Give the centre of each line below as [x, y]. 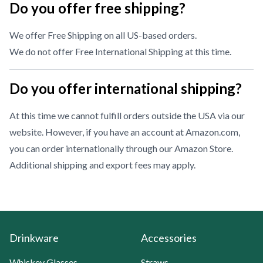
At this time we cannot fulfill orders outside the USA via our [127, 115]
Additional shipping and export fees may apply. [102, 165]
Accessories [169, 238]
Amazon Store [203, 148]
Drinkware [34, 238]
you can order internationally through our [92, 148]
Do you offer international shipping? [126, 88]
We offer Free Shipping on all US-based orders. [103, 35]
